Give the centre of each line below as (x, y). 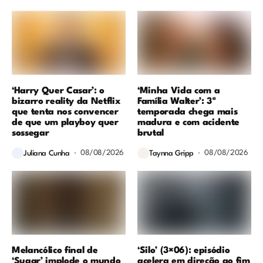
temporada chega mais (188, 112)
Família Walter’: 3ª (177, 101)
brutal (151, 133)
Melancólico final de (55, 250)
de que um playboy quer (65, 122)
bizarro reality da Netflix (66, 101)
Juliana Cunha (47, 154)
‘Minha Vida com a (179, 91)
